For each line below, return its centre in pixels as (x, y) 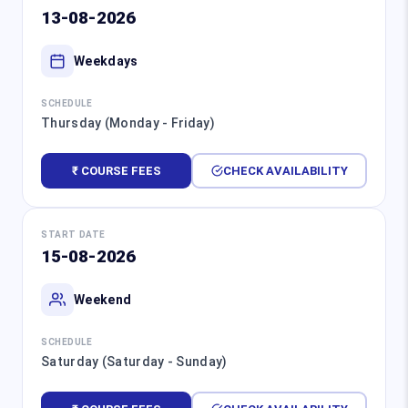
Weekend (103, 299)
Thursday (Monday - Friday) (128, 123)
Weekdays (106, 61)
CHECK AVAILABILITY (285, 170)
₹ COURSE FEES (116, 170)
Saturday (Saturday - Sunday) (134, 362)
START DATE (73, 235)
